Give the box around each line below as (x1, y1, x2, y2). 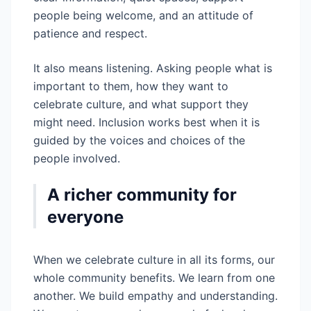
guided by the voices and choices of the (33, 133, 245, 147)
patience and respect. (33, 26, 147, 40)
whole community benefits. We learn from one (33, 271, 275, 285)
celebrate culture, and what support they (33, 97, 249, 111)
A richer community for (47, 185, 237, 205)
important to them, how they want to (33, 79, 228, 93)
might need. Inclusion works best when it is (33, 115, 260, 129)
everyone (47, 207, 124, 227)
